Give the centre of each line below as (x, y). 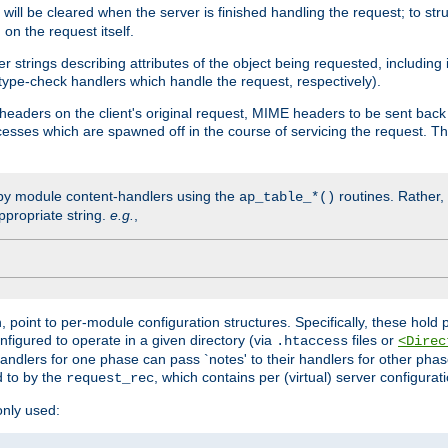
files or (373, 339)
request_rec (110, 377)
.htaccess (312, 340)
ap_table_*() (287, 196)
